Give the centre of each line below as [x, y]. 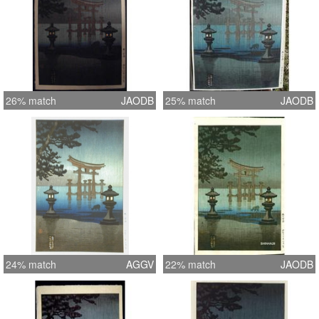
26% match [31, 100]
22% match [190, 264]
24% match [31, 264]
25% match [190, 100]
